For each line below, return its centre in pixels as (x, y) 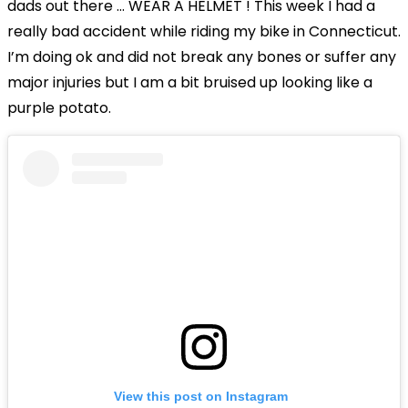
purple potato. (59, 108)
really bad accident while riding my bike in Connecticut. (204, 32)
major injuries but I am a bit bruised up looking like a (190, 83)
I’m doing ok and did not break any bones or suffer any (202, 57)
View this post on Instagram (201, 397)
